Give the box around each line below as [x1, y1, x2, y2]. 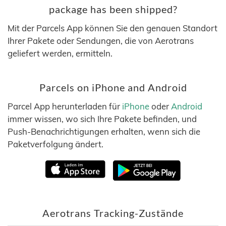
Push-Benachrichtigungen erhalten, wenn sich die [8, 126, 200, 137]
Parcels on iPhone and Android [39, 82, 187, 93]
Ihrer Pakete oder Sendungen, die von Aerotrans [8, 35, 194, 46]
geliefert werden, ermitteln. [8, 48, 112, 59]
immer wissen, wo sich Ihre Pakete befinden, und [8, 114, 197, 124]
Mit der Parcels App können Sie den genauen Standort [8, 23, 217, 33]
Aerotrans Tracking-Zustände [42, 207, 184, 219]
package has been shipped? [48, 4, 178, 15]
